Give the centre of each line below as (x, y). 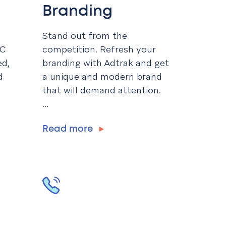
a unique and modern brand (102, 77)
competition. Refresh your (99, 49)
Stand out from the (85, 36)
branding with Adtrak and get (106, 63)
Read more (69, 129)
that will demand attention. (102, 90)
